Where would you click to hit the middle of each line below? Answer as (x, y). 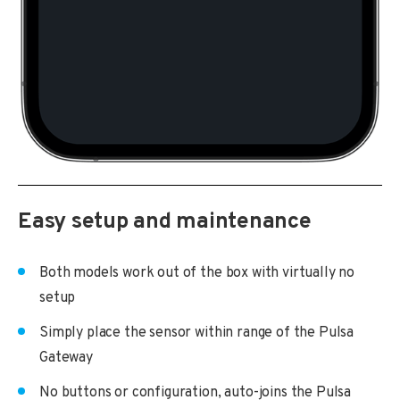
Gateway (66, 358)
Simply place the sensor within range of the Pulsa (197, 333)
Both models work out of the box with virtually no (197, 274)
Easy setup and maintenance (165, 223)
